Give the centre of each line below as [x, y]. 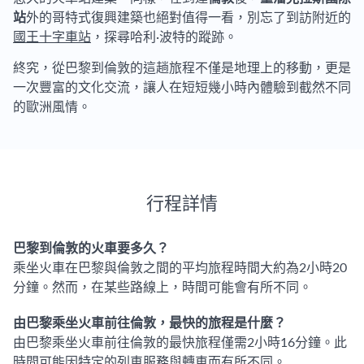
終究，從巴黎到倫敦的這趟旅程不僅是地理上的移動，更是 [182, 68]
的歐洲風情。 [52, 107]
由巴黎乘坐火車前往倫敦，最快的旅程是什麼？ [149, 323]
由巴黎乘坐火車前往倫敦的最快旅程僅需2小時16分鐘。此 [180, 343]
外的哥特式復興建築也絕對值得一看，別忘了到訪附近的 [188, 18]
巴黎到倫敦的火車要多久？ [91, 249]
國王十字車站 [52, 37]
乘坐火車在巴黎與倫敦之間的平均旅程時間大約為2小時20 [180, 268]
